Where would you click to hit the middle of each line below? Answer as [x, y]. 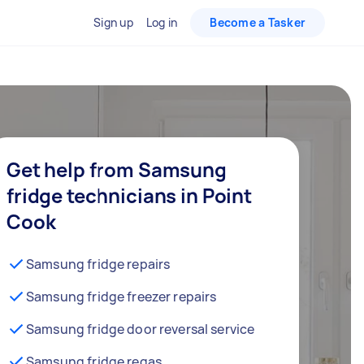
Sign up [113, 22]
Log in [162, 22]
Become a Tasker [258, 22]
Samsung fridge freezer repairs [121, 297]
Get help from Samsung [117, 169]
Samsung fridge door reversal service [141, 329]
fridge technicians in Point [129, 195]
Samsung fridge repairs [98, 264]
